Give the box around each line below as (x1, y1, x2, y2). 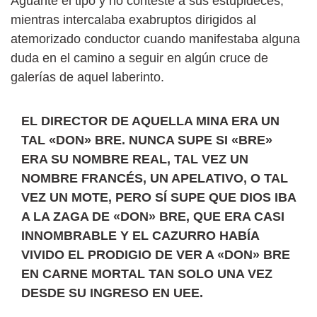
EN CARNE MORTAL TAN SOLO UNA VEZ (21, 266, 272, 281)
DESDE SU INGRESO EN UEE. (21, 285, 203, 300)
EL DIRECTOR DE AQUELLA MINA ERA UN (21, 113, 279, 128)
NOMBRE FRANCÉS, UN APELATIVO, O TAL (21, 171, 288, 185)
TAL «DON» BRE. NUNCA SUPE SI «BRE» (21, 132, 272, 147)
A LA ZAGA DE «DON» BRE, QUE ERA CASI (21, 209, 284, 224)
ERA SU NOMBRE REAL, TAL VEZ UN (21, 151, 248, 166)
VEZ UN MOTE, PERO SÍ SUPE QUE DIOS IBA (21, 190, 296, 204)
